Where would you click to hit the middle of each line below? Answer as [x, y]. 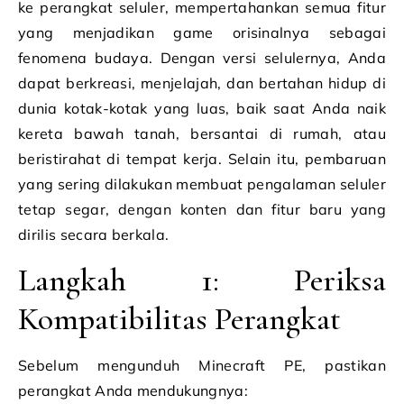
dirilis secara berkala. [94, 234]
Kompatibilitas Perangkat [179, 319]
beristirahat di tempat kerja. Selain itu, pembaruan [202, 159]
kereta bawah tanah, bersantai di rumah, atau [202, 133]
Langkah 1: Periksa [202, 280]
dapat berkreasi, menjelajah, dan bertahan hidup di [202, 83]
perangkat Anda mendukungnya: [133, 390]
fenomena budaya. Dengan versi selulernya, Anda [202, 58]
